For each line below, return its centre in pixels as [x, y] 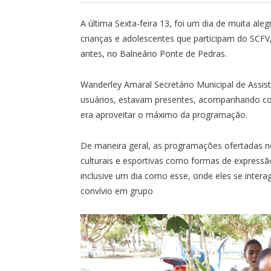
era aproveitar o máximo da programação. [164, 114]
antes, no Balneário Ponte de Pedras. [154, 54]
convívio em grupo [117, 191]
